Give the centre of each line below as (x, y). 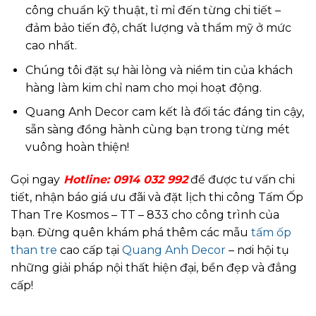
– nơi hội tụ (257, 250)
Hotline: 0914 (103, 180)
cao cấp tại (90, 250)
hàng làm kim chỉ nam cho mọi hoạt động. (143, 87)
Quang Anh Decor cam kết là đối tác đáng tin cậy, (164, 112)
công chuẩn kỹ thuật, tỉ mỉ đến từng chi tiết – (153, 11)
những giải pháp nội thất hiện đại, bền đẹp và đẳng (154, 268)
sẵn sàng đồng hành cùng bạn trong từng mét (157, 130)
